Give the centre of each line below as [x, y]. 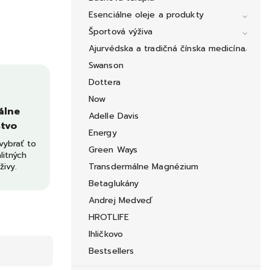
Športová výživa [121, 32]
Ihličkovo [106, 234]
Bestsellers [111, 251]
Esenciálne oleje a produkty [146, 15]
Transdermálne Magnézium [144, 167]
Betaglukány [114, 184]
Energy [103, 133]
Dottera [105, 83]
